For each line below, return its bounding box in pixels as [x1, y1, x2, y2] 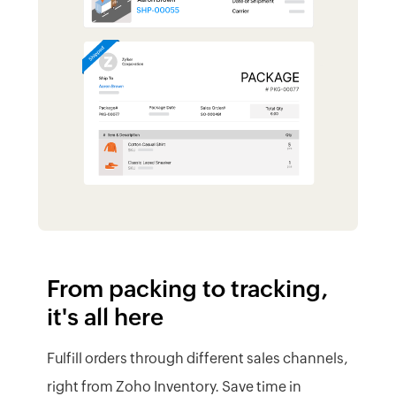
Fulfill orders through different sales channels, [46, 350, 347, 368]
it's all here [46, 304, 164, 331]
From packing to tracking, [46, 276, 328, 303]
